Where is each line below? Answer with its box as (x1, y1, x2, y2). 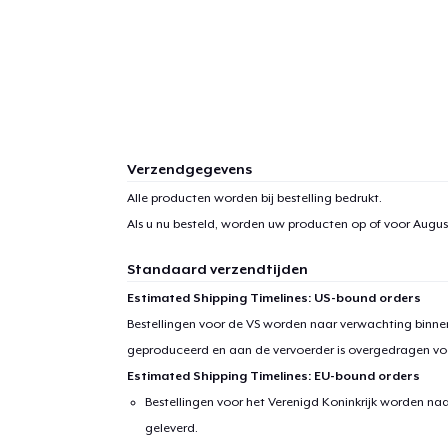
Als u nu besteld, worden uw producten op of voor (126, 216, 413, 231)
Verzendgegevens (126, 160, 252, 177)
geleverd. (145, 420, 199, 435)
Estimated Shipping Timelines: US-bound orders (126, 290, 421, 305)
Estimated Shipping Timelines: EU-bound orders (126, 368, 420, 383)
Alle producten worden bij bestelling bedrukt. (126, 190, 382, 205)
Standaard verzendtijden (126, 260, 308, 277)
